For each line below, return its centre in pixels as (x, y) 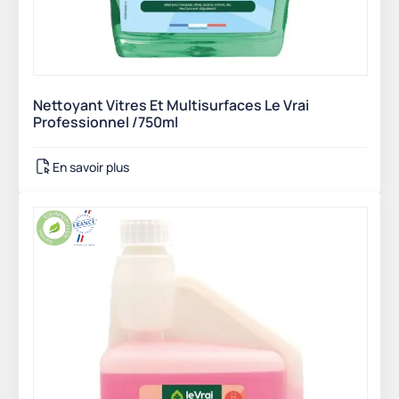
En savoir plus (91, 167)
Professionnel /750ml (106, 122)
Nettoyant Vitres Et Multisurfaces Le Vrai (171, 106)
